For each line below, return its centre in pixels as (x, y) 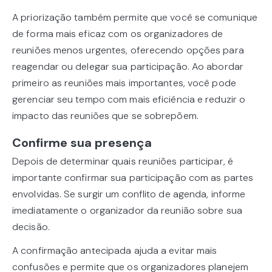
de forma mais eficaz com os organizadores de (118, 34)
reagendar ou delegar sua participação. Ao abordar (128, 67)
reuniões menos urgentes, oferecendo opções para (128, 50)
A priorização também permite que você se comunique (135, 18)
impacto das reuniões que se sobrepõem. (105, 116)
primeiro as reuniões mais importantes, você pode (124, 83)
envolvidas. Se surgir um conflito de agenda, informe (129, 194)
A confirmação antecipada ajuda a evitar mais (115, 251)
